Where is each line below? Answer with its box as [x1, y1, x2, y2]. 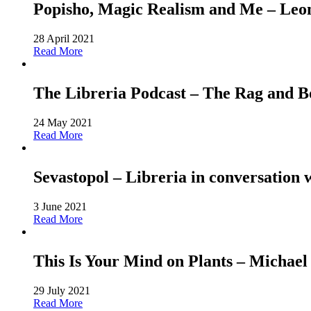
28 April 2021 [33, 33, 94, 45]
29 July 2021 [33, 284, 90, 296]
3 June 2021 [33, 201, 87, 212]
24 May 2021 [33, 117, 92, 129]
